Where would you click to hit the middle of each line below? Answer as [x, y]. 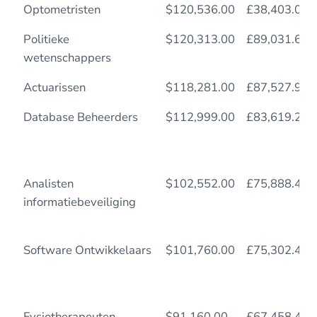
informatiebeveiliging [79, 202]
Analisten [48, 183]
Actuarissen [54, 87]
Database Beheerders [80, 117]
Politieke [46, 39]
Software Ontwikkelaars [87, 250]
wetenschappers [67, 57]
